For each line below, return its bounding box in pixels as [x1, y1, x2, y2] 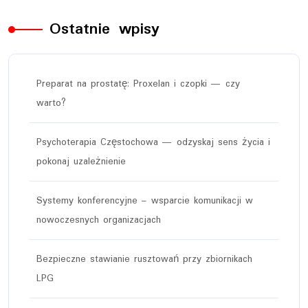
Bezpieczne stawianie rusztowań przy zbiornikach [36, 251, 252, 267]
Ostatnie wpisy [49, 16, 159, 42]
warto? [36, 95, 66, 111]
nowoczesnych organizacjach [36, 212, 161, 228]
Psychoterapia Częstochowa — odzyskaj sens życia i [36, 134, 270, 150]
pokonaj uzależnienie [36, 153, 126, 169]
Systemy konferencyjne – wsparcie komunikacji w [36, 192, 253, 208]
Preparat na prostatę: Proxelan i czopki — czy [36, 76, 240, 91]
